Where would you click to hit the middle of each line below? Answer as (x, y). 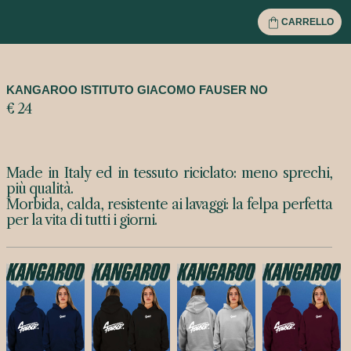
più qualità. (40, 189)
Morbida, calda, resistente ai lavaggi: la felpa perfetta (169, 204)
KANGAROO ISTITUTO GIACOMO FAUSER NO (137, 90)
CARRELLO (308, 22)
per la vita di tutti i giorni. (81, 220)
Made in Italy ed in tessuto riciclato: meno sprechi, (169, 173)
